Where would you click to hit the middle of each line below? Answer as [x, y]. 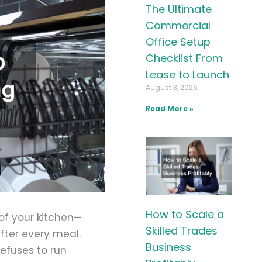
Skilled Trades [181, 230]
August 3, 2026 [171, 87]
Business [168, 247]
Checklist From [184, 58]
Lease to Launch [187, 74]
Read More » [169, 108]
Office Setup [178, 42]
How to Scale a [185, 214]
